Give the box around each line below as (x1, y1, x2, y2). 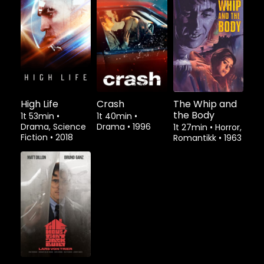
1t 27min (173, 121, 210, 134)
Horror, (214, 121, 242, 134)
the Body (173, 108, 214, 123)
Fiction (21, 131, 50, 144)
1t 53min (21, 110, 57, 123)
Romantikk (173, 132, 219, 144)
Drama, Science (21, 121, 86, 133)
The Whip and (173, 97, 237, 111)
